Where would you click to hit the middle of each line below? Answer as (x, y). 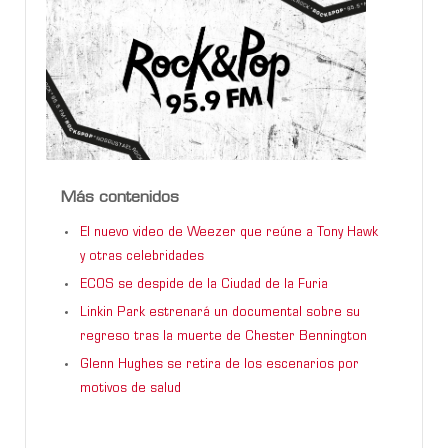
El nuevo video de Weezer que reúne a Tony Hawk (229, 232)
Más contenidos (120, 197)
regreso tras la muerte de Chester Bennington (223, 336)
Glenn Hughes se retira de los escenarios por (219, 364)
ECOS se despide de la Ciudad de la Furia (204, 284)
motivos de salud (130, 388)
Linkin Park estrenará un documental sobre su (220, 312)
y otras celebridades (142, 256)
